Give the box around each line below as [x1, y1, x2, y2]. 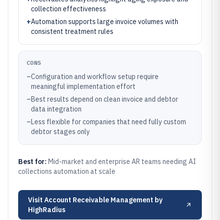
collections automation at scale [18, 167, 115, 176]
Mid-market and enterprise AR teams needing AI [48, 157, 196, 166]
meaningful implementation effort [31, 82, 136, 91]
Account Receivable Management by [44, 195, 163, 204]
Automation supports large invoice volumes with [31, 17, 178, 26]
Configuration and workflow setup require [31, 72, 159, 81]
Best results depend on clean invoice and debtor [31, 95, 178, 104]
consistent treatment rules [31, 27, 113, 36]
